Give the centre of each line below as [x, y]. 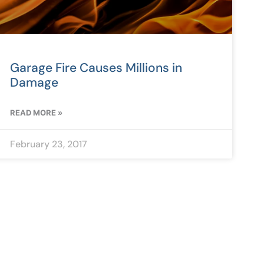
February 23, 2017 [49, 144]
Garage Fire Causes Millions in [96, 67]
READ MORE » [37, 112]
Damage [34, 82]
